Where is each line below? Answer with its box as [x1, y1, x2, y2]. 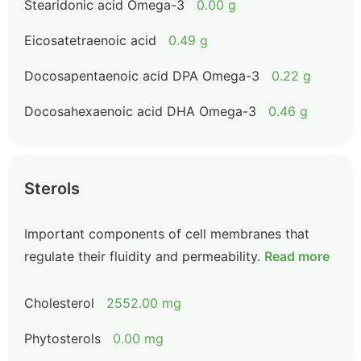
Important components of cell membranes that [24, 226, 309, 242]
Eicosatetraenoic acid [24, 32, 156, 48]
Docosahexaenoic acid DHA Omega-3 [24, 103, 256, 119]
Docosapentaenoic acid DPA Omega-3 [24, 68, 259, 84]
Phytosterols [24, 330, 101, 346]
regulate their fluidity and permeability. [24, 248, 260, 264]
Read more [264, 248, 330, 264]
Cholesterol [24, 295, 94, 311]
